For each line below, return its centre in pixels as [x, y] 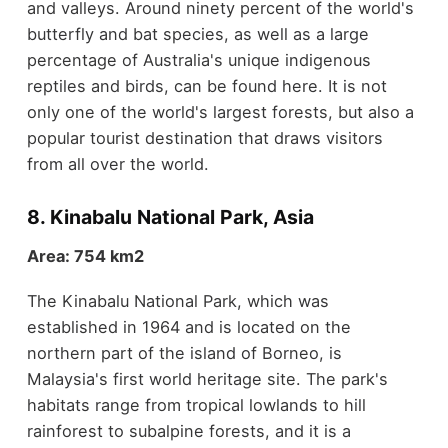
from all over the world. [117, 163]
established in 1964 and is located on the [188, 326]
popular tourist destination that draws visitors [204, 137]
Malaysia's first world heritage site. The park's [207, 378]
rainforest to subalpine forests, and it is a [188, 430]
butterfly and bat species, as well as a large [197, 33]
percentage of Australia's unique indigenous [198, 59]
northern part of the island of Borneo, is [184, 352]
